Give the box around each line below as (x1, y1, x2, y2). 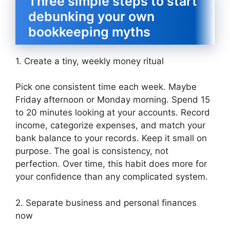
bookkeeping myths (28, 24, 150, 40)
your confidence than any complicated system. (15, 171, 208, 182)
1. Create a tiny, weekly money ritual (15, 55, 164, 66)
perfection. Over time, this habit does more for (15, 159, 207, 169)
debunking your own (28, 8, 155, 24)
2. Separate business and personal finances (15, 197, 197, 208)
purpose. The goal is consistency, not (15, 146, 168, 157)
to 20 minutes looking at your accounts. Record (15, 107, 210, 118)
